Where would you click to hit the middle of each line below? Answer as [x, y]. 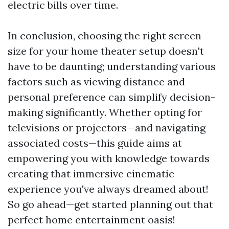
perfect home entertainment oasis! [91, 220]
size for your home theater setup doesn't [106, 51]
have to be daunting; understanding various [112, 66]
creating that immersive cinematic [91, 174]
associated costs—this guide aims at [95, 143]
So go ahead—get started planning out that [110, 204]
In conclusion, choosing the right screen [105, 36]
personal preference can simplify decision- [111, 97]
